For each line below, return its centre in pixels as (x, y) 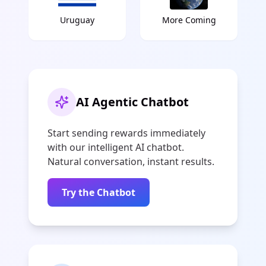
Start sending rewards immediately (126, 133)
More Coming (189, 20)
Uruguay (77, 20)
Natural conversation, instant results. (131, 161)
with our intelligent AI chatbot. (116, 147)
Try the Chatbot (99, 192)
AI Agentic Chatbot (132, 102)
